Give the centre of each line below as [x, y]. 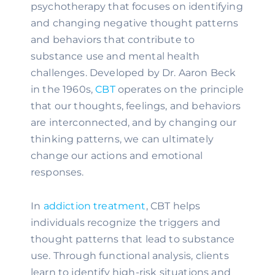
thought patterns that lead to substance [133, 239]
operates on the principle [180, 89]
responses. [57, 172]
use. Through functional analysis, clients [130, 256]
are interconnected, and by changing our [134, 122]
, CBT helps [173, 206]
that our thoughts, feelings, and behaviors [136, 106]
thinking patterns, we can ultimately [122, 139]
